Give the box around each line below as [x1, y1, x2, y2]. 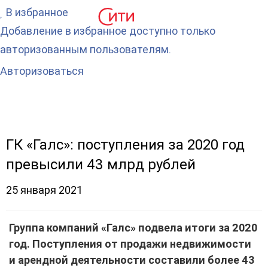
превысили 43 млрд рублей [6, 156, 196, 173]
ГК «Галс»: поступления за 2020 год [6, 136, 245, 153]
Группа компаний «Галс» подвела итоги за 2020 [9, 221, 257, 234]
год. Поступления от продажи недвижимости [9, 237, 251, 250]
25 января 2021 [6, 184, 92, 196]
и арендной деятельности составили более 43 [9, 254, 255, 266]
